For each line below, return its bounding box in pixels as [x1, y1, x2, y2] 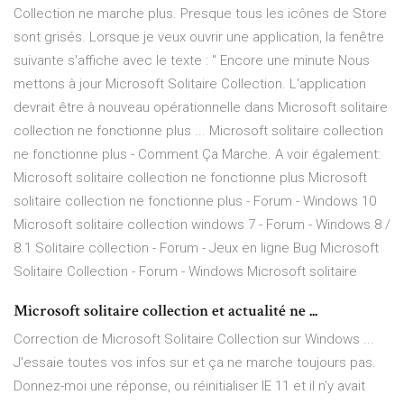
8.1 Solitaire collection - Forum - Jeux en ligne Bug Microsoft [14, 240, 379, 257]
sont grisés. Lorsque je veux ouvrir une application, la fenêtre [14, 29, 384, 46]
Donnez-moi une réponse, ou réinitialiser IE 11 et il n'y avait [14, 378, 365, 395]
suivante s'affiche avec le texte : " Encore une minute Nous [14, 52, 370, 69]
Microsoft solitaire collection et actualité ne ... [14, 300, 317, 322]
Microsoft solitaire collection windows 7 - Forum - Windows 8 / [14, 216, 390, 234]
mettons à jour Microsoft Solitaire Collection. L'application [14, 76, 366, 93]
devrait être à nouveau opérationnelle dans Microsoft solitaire [14, 99, 388, 116]
